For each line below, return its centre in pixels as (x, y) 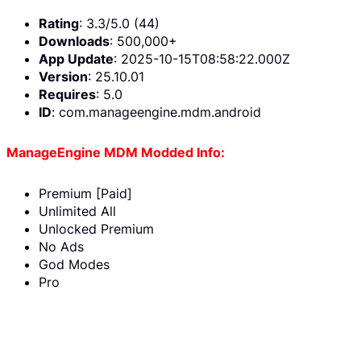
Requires (67, 94)
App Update (76, 58)
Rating (59, 23)
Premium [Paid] (85, 194)
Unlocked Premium (96, 229)
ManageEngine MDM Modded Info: (116, 153)
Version (63, 76)
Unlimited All (77, 212)
